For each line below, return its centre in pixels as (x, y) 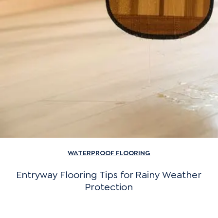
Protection (109, 187)
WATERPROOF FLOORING (109, 153)
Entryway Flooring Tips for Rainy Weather (109, 175)
